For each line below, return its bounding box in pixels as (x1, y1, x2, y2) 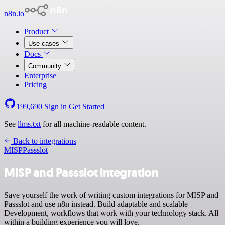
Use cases (28, 40, 61, 47)
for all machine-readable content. (41, 120, 146, 128)
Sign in (42, 102, 69, 111)
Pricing (24, 80, 47, 89)
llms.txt (18, 120, 41, 128)
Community (28, 62, 63, 70)
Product (24, 27, 51, 36)
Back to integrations (11, 137, 76, 145)
